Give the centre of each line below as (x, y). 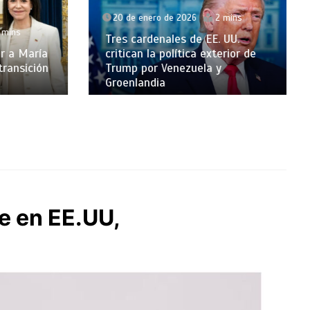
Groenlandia (125, 82)
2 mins (218, 18)
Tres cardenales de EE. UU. (162, 39)
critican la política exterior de (170, 53)
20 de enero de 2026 (144, 18)
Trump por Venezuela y (153, 68)
